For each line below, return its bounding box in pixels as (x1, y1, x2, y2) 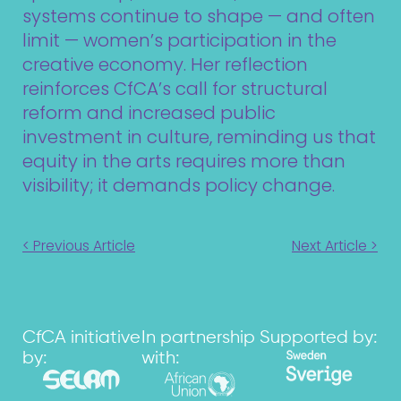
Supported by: (260, 328, 379, 346)
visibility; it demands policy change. (22, 172, 335, 198)
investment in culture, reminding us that (22, 124, 376, 149)
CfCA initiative (22, 328, 141, 346)
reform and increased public (22, 99, 276, 125)
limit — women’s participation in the (22, 27, 337, 53)
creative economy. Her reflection (22, 51, 308, 77)
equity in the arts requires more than (22, 148, 346, 174)
